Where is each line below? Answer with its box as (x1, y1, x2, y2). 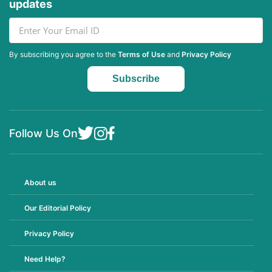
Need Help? (24, 254, 66, 263)
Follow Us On (9, 126, 78, 140)
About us (24, 177, 56, 187)
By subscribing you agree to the (9, 49, 118, 59)
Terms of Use (118, 49, 165, 59)
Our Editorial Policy (24, 203, 91, 212)
